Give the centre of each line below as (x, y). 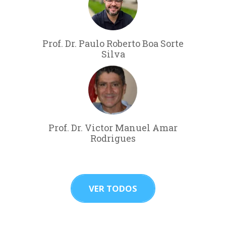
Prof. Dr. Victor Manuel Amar (113, 127)
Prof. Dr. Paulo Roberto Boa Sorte (113, 43)
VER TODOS (113, 188)
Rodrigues (113, 138)
